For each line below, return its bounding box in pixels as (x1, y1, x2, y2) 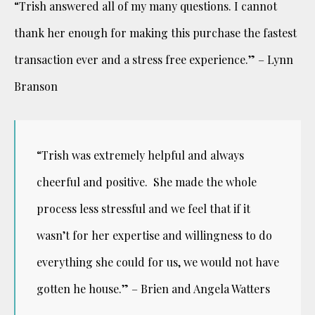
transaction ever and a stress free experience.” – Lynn (14, 51, 293, 67)
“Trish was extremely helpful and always (37, 147, 244, 162)
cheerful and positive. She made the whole (37, 174, 257, 189)
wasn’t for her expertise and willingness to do (37, 227, 272, 243)
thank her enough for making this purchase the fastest (14, 25, 297, 40)
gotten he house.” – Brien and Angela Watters (37, 281, 270, 296)
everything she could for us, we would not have (37, 254, 279, 269)
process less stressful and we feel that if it (37, 200, 250, 216)
